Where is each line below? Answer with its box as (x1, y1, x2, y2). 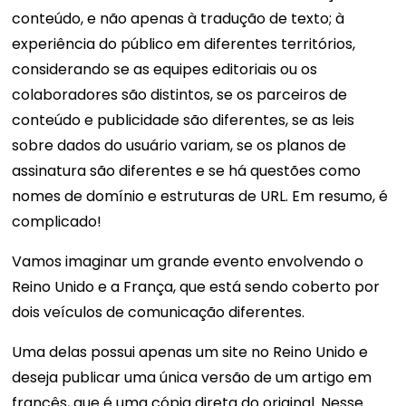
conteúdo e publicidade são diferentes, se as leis (12, 110, 355, 131)
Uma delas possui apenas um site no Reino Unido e (12, 342, 369, 363)
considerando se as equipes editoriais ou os (12, 59, 318, 81)
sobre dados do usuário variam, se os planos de (12, 135, 347, 157)
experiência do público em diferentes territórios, (12, 34, 356, 55)
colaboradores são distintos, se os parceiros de (12, 84, 348, 106)
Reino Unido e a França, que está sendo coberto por (12, 276, 381, 298)
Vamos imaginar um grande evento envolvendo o (12, 251, 364, 273)
